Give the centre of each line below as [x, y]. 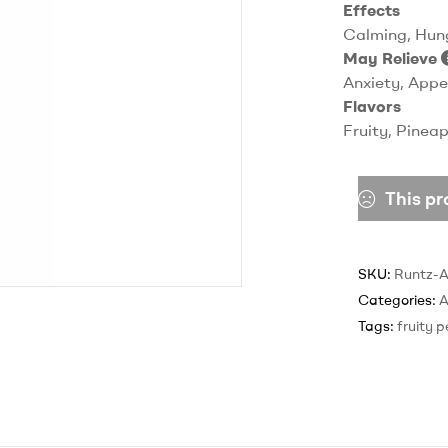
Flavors [372, 106]
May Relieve [392, 58]
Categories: [399, 300]
